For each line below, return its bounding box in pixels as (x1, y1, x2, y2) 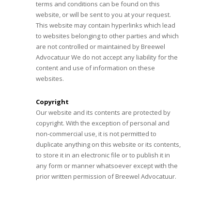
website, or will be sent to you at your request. (36, 10, 171, 19)
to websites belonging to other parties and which (36, 31, 179, 40)
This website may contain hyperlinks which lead (36, 21, 175, 30)
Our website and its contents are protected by (36, 108, 170, 117)
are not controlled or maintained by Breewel (36, 42, 165, 51)
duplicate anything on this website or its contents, (36, 140, 181, 149)
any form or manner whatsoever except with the (36, 161, 178, 170)
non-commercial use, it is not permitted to (36, 129, 156, 138)
